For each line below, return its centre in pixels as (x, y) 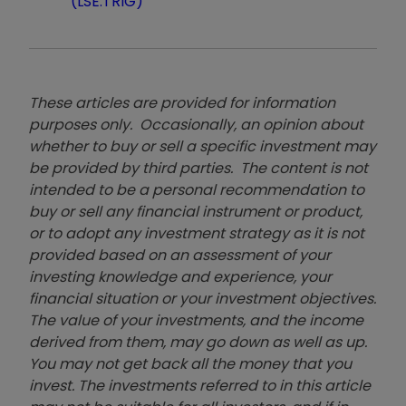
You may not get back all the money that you (190, 363)
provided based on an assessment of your (180, 255)
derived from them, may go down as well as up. (198, 342)
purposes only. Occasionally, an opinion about (196, 124)
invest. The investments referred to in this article (200, 385)
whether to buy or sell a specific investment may (203, 146)
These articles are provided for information (182, 102)
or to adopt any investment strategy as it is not (197, 233)
